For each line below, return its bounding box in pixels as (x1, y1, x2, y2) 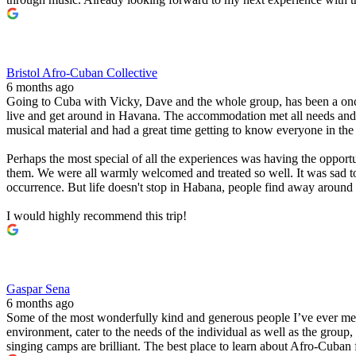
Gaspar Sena (6, 281, 70, 296)
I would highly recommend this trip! (6, 208, 187, 222)
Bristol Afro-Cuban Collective (6, 65, 157, 79)
